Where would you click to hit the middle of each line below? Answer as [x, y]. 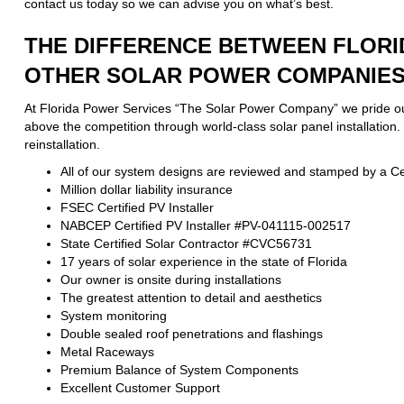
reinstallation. [62, 145]
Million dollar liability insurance [146, 190]
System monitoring [113, 316]
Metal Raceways [107, 352]
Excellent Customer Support [140, 388]
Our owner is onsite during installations [170, 280]
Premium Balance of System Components [179, 370]
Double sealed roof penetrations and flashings [191, 334]
